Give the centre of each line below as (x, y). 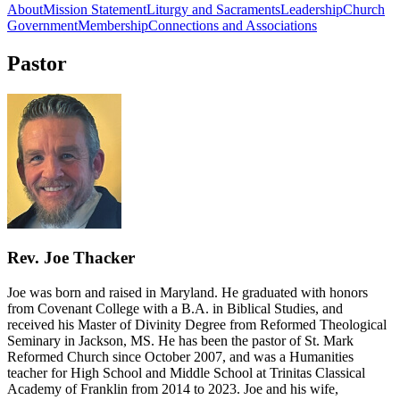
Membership (113, 25)
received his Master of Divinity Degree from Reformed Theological (197, 325)
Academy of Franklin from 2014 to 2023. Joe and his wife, (173, 389)
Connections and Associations (233, 25)
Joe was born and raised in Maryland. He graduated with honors (187, 293)
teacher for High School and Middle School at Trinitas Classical (186, 373)
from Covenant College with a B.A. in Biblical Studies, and (175, 309)
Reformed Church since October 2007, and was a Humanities (180, 357)
